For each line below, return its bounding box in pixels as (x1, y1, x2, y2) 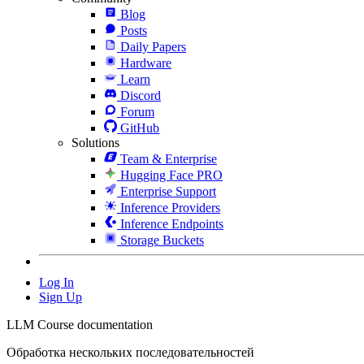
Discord (120, 88, 161, 102)
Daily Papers (120, 39, 186, 54)
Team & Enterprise (120, 151, 217, 166)
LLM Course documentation (6, 317, 153, 331)
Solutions (71, 135, 119, 149)
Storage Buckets (120, 232, 204, 247)
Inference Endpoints (120, 216, 223, 231)
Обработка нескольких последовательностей (6, 344, 254, 359)
